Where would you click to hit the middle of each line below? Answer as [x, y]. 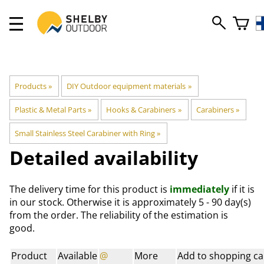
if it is [242, 189]
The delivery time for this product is [90, 189]
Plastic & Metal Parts [50, 110]
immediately [199, 189]
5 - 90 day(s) [225, 202]
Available [77, 256]
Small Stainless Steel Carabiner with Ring [85, 133]
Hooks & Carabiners [141, 110]
